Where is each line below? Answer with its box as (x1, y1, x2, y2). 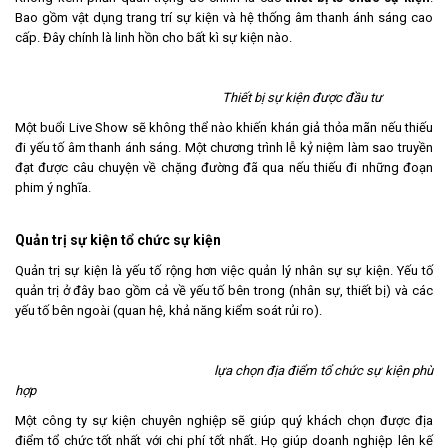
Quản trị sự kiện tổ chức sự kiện (15, 232, 221, 249)
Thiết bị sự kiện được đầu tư (183, 90, 385, 106)
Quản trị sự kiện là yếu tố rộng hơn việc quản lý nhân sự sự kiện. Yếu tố (15, 263, 433, 279)
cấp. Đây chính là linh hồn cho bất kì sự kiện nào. (15, 30, 292, 46)
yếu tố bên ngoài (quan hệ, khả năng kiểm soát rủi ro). (15, 303, 322, 319)
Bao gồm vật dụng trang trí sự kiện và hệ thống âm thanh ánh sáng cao (15, 10, 433, 26)
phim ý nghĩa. (15, 180, 91, 196)
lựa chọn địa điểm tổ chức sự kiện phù (77, 363, 434, 379)
